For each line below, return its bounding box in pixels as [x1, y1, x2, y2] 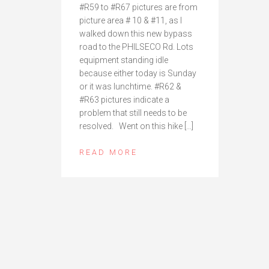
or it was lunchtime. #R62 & [79, 81, 181, 91]
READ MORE [79, 147, 138, 157]
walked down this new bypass [79, 28, 192, 38]
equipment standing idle [79, 55, 168, 65]
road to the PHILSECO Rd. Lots [79, 41, 193, 52]
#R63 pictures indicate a [79, 94, 169, 104]
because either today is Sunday [79, 68, 196, 78]
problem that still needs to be [79, 107, 187, 118]
